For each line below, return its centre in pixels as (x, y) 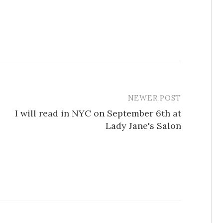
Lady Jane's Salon (143, 125)
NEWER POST (154, 98)
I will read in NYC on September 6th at (98, 113)
